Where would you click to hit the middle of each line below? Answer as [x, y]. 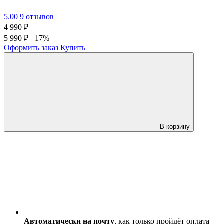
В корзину [175, 126]
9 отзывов [37, 16]
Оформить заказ [31, 47]
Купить [73, 47]
